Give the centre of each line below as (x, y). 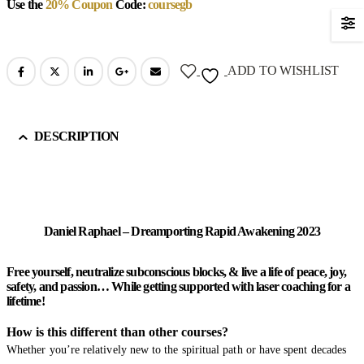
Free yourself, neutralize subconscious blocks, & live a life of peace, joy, (177, 271)
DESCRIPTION (77, 136)
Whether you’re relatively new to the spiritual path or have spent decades (177, 349)
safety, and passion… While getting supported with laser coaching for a (179, 286)
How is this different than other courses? (117, 331)
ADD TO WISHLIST (283, 71)
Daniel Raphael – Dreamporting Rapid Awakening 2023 (182, 231)
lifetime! (26, 301)
